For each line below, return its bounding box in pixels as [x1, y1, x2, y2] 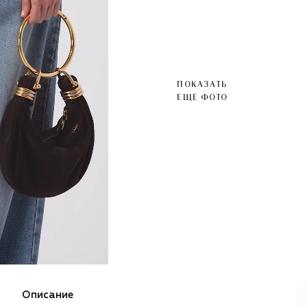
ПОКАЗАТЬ [177, 79, 228, 88]
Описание [22, 290, 73, 301]
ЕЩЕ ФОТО [177, 93, 228, 101]
